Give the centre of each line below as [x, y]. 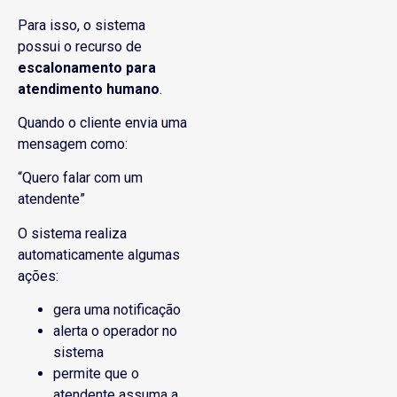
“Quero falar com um [80, 178]
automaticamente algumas [99, 254]
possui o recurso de [80, 46]
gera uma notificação [117, 310]
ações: [38, 276]
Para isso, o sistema [82, 25]
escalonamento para [87, 67]
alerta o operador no [115, 331]
